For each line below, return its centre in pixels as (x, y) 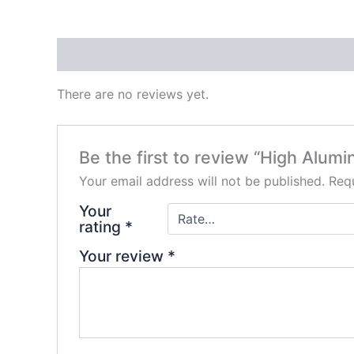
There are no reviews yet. (133, 94)
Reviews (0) (95, 55)
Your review (123, 256)
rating (102, 226)
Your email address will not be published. (201, 181)
